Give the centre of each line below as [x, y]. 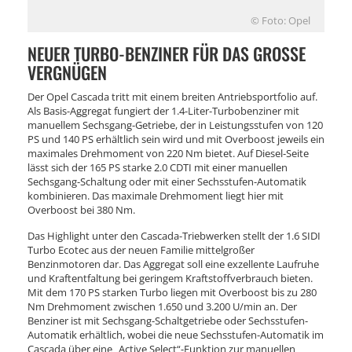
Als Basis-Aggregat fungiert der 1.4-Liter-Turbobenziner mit [163, 110]
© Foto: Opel [280, 20]
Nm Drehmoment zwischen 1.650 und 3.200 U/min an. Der [162, 306]
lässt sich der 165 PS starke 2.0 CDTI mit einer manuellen [158, 167]
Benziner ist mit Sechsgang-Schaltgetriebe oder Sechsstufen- [168, 320]
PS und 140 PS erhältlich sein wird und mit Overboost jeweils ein [176, 139]
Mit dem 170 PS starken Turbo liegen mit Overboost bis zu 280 [172, 292]
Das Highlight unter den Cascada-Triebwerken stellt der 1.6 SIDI [174, 235]
